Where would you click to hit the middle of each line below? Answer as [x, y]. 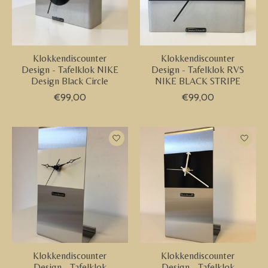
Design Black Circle [70, 81]
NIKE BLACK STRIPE [198, 81]
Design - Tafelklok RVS [198, 69]
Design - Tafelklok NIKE [70, 69]
